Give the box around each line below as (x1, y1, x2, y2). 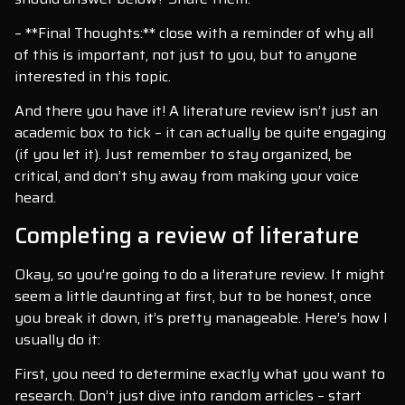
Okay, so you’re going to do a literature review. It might (14, 262, 385, 286)
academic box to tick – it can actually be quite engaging (14, 121, 386, 145)
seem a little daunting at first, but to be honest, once (14, 284, 372, 307)
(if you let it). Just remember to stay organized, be (14, 143, 352, 166)
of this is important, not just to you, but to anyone (14, 43, 357, 67)
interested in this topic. (14, 65, 171, 89)
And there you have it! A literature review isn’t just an (14, 99, 378, 123)
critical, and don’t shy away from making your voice (14, 165, 359, 188)
